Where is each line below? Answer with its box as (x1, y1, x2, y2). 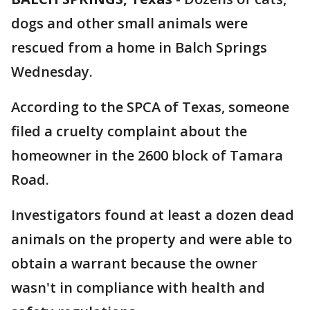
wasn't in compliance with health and (11, 278, 265, 297)
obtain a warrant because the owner (11, 254, 257, 273)
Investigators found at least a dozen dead (11, 206, 294, 224)
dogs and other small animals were (11, 14, 248, 33)
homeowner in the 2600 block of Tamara (11, 146, 283, 165)
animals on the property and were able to (11, 230, 292, 248)
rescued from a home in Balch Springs (11, 38, 267, 57)
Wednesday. (11, 62, 93, 81)
